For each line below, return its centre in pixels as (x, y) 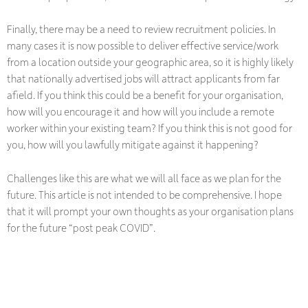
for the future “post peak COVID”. (81, 227)
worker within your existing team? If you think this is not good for (150, 128)
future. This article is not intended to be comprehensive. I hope (144, 194)
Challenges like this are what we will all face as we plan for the (144, 178)
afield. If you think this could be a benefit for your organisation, (145, 95)
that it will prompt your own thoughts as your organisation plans (150, 211)
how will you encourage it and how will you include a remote (141, 112)
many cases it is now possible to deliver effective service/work (143, 46)
